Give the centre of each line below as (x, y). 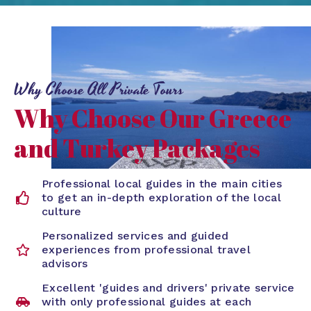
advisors (65, 264)
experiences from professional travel (146, 250)
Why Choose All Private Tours (99, 90)
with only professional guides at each (147, 302)
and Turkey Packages (137, 148)
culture (62, 212)
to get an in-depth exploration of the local (161, 198)
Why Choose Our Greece (153, 118)
